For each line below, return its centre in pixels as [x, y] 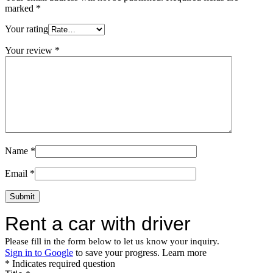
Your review [30, 51]
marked [20, 9]
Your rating [27, 29]
